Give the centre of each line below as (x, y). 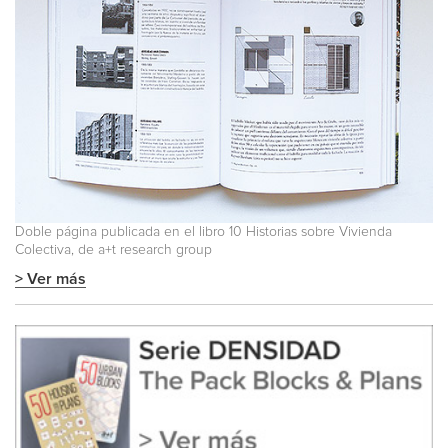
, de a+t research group (141, 250)
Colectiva (43, 250)
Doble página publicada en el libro (122, 232)
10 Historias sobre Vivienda (310, 232)
